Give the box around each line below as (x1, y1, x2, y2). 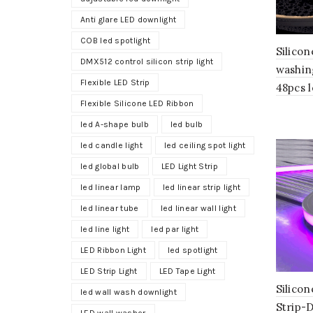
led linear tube (80, 203, 139, 213)
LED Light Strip (161, 161, 218, 171)
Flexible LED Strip (80, 78, 150, 87)
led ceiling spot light (163, 140, 246, 150)
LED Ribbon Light (80, 245, 146, 255)
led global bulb (80, 161, 140, 171)
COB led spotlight (80, 36, 151, 45)
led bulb (170, 119, 203, 129)
